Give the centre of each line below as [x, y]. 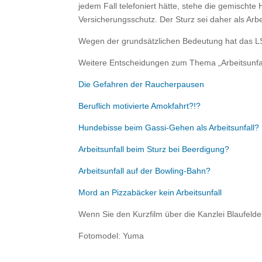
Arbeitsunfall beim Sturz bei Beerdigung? [154, 149]
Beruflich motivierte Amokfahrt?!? [140, 106]
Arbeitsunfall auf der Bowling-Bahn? [145, 171]
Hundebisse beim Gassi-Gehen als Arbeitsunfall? [169, 127]
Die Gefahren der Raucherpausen [142, 84]
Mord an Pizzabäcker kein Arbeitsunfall [150, 192]
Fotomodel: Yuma [111, 236]
